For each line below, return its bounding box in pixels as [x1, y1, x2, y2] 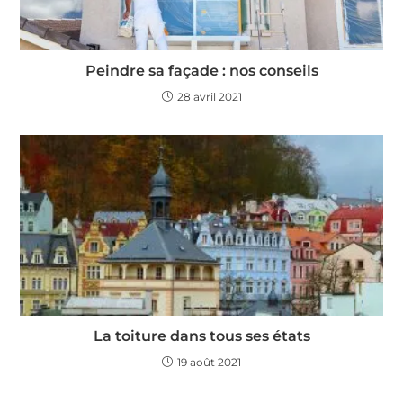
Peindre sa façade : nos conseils [85, 61, 318, 79]
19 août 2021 [177, 355, 241, 370]
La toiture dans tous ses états [93, 327, 310, 345]
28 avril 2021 [176, 89, 242, 103]
